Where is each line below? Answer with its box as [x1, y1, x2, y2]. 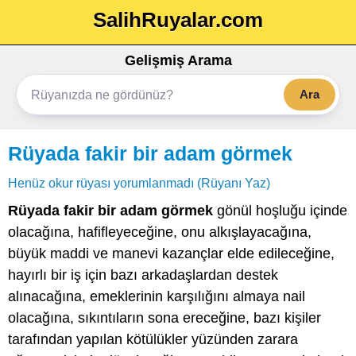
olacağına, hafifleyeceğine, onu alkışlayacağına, [8, 224, 311, 240]
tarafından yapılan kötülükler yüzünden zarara [8, 331, 298, 347]
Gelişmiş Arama [124, 52, 232, 68]
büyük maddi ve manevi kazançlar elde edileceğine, [8, 246, 335, 261]
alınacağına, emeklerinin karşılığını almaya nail [8, 288, 305, 304]
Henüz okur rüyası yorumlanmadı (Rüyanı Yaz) [8, 176, 270, 190]
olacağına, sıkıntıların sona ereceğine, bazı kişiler [8, 310, 321, 326]
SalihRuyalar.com [93, 8, 263, 32]
